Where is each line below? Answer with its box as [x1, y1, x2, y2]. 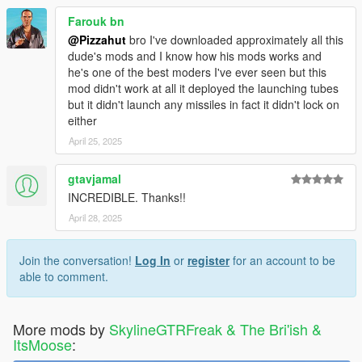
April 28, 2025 [69, 211, 122, 225]
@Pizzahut [68, 32, 126, 48]
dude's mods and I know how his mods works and [68, 48, 322, 65]
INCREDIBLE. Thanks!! [68, 189, 186, 206]
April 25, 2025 [69, 134, 122, 148]
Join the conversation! [19, 252, 135, 269]
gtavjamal [68, 170, 121, 187]
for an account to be [229, 252, 335, 269]
